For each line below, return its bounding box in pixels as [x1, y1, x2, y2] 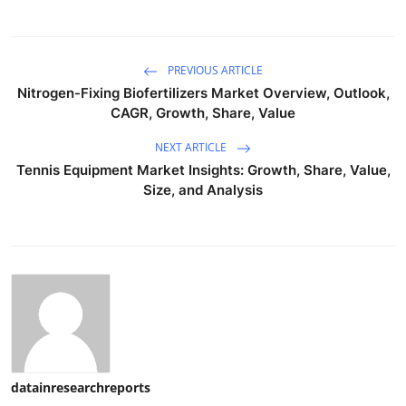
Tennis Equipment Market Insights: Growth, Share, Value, [15, 160, 391, 179]
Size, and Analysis [143, 180, 263, 198]
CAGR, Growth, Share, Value [111, 103, 295, 121]
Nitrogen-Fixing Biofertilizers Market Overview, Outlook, [16, 83, 390, 101]
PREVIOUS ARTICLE [165, 62, 263, 78]
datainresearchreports [11, 378, 150, 396]
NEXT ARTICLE [155, 139, 229, 155]
